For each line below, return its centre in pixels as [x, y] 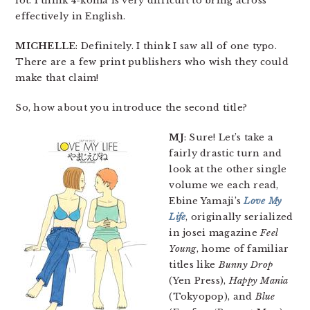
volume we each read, [224, 185]
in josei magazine [215, 233]
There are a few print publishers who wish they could [152, 62]
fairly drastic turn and [226, 153]
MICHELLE [46, 46]
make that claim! [57, 78]
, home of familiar [243, 249]
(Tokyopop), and [212, 297]
